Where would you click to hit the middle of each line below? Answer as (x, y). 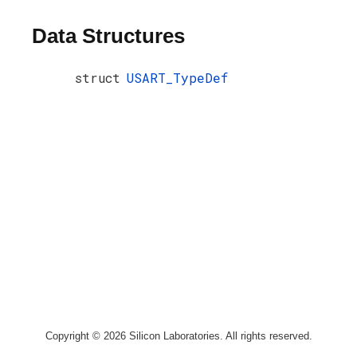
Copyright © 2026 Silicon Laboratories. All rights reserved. (178, 336)
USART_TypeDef (177, 77)
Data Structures (108, 36)
